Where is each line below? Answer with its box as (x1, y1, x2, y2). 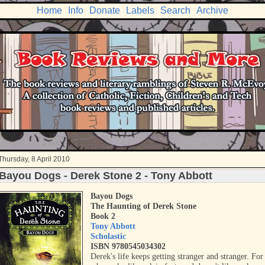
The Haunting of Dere (91, 202, 170, 211)
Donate (89, 5, 120, 15)
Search (160, 5, 190, 15)
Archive (196, 5, 228, 15)
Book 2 (91, 212, 116, 221)
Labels (126, 5, 154, 15)
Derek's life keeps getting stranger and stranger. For (91, 252, 264, 261)
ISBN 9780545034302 (91, 242, 166, 251)
